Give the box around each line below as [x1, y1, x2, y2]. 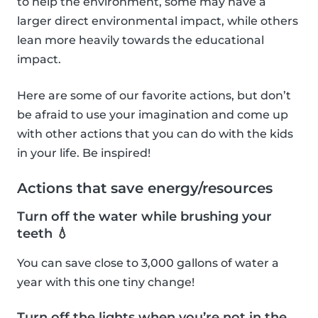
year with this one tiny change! [17, 275, 194, 290]
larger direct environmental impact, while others [17, 14, 298, 28]
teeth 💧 [17, 226, 69, 242]
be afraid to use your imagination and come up [17, 108, 288, 122]
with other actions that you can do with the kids [17, 127, 293, 141]
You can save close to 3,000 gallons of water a [17, 256, 279, 270]
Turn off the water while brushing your [17, 209, 272, 225]
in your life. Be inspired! [17, 146, 150, 160]
